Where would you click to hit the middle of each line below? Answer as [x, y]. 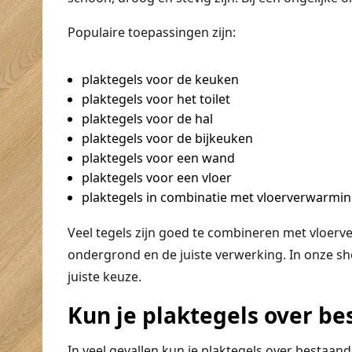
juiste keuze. [104, 276]
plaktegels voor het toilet [156, 99]
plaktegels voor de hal [147, 118]
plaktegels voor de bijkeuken [167, 138]
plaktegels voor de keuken [160, 79]
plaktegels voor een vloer [156, 177]
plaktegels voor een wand [158, 158]
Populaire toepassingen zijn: [151, 32]
